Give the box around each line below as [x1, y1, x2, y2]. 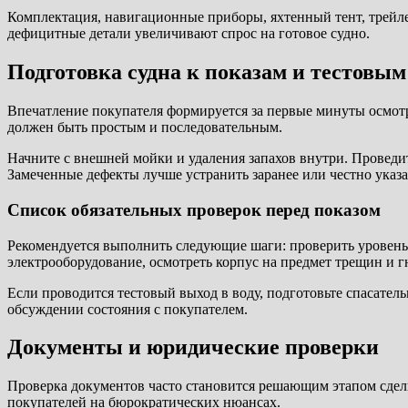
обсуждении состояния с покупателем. [7, 301, 248, 317]
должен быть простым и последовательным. [7, 119, 282, 136]
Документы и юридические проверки [7, 335, 379, 360]
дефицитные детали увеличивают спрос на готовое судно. [7, 25, 370, 42]
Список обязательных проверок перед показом [7, 199, 381, 219]
